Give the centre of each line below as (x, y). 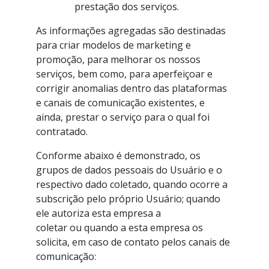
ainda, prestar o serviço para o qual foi (123, 117)
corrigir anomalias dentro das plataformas (131, 88)
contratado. (62, 131)
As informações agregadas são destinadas (131, 31)
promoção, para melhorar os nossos (118, 59)
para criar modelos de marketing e (113, 45)
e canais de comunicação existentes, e (120, 103)
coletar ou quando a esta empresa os (119, 228)
